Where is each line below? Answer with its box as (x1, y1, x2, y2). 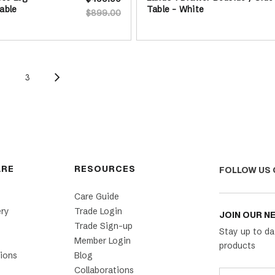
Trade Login (74, 205, 122, 217)
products (219, 239, 255, 251)
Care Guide (74, 190, 119, 202)
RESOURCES (74, 163, 136, 174)
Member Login (74, 234, 131, 246)
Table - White (146, 4, 204, 15)
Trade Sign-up (74, 220, 133, 231)
